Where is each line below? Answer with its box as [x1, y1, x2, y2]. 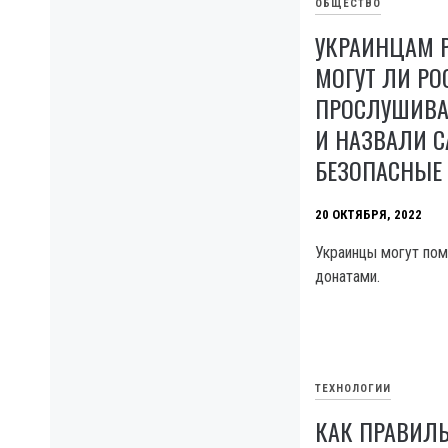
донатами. [315, 266, 380, 286]
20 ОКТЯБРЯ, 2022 [315, 207, 422, 223]
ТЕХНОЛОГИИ [315, 382, 391, 396]
